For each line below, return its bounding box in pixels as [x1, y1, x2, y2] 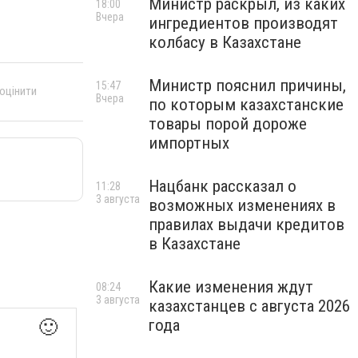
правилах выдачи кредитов [149, 215, 344, 234]
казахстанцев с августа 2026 [149, 296, 350, 316]
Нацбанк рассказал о [149, 177, 296, 196]
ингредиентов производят [149, 14, 338, 33]
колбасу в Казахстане [149, 33, 301, 52]
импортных [149, 133, 229, 153]
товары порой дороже [149, 114, 307, 133]
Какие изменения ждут [149, 277, 313, 296]
